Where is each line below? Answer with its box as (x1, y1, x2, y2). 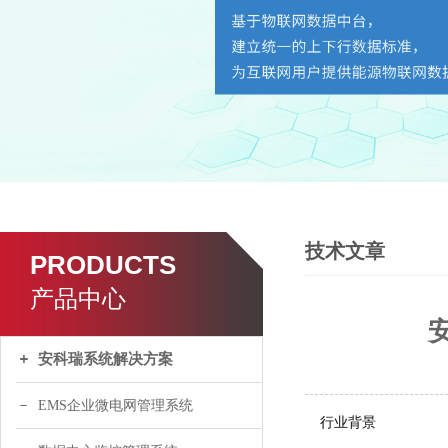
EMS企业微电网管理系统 (38, 398, 193, 413)
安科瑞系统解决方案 (38, 351, 173, 367)
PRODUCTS (30, 250, 176, 280)
